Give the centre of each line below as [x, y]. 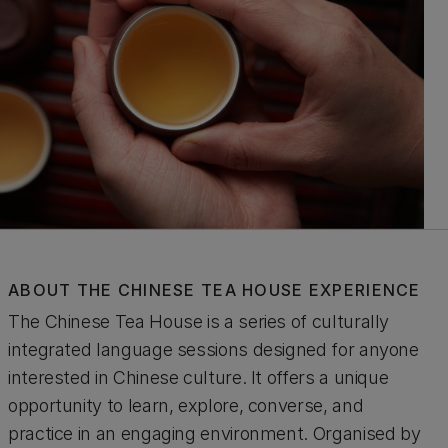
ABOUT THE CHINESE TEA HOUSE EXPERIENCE [214, 290]
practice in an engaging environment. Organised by [214, 433]
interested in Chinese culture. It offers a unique [198, 377]
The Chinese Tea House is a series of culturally [199, 321]
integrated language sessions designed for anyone [213, 349]
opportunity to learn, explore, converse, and [186, 405]
